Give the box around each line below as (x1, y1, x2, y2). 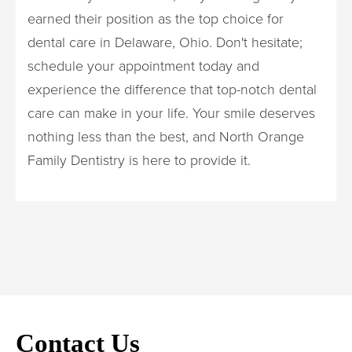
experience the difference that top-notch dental (27, 79, 317, 98)
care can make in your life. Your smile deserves (27, 103, 315, 122)
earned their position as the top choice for (27, 9, 284, 27)
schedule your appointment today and (27, 56, 259, 75)
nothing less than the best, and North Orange (27, 126, 304, 145)
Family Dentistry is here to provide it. (27, 150, 251, 169)
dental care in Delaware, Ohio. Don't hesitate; (27, 32, 302, 51)
